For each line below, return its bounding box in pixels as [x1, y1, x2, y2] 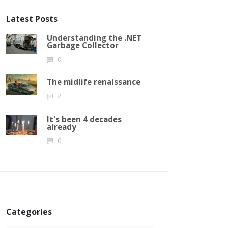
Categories [6, 206, 52, 217]
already [47, 121, 76, 132]
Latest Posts [6, 13, 58, 24]
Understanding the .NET [47, 32, 141, 43]
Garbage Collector [47, 40, 119, 50]
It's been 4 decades [47, 113, 122, 124]
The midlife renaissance [47, 77, 140, 87]
